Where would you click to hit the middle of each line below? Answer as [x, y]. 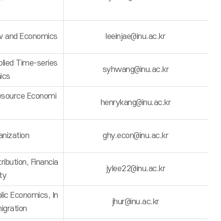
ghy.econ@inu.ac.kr [136, 136]
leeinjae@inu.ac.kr [136, 37]
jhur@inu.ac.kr [135, 202]
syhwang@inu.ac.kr [136, 70]
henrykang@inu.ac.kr [136, 103]
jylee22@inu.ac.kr [136, 169]
